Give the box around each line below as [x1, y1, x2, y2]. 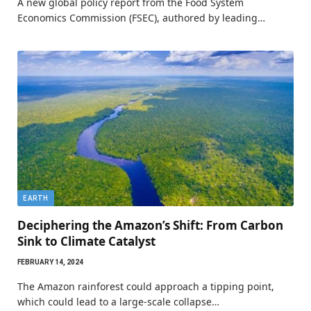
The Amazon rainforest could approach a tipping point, [17, 280, 274, 293]
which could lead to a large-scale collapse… [17, 295, 219, 308]
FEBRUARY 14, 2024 [17, 258, 83, 266]
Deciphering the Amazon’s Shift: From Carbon [17, 217, 283, 233]
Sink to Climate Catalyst [17, 233, 155, 249]
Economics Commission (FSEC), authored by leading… [17, 11, 265, 25]
